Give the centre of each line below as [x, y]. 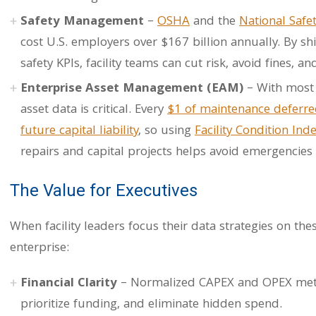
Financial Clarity [69, 284]
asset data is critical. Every [94, 110]
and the [214, 22]
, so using [166, 132]
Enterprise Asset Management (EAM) [132, 89]
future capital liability [79, 132]
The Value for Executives [104, 190]
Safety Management [82, 22]
